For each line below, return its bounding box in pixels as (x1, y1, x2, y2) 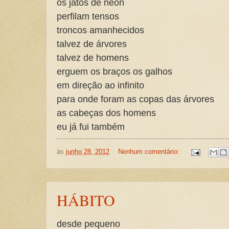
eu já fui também (57, 121, 125, 132)
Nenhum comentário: (118, 148, 181, 156)
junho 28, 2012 (66, 148, 109, 156)
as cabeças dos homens (57, 107, 156, 118)
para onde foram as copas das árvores (57, 93, 214, 104)
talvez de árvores (57, 38, 127, 49)
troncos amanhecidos (57, 24, 144, 35)
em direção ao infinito (57, 79, 144, 90)
